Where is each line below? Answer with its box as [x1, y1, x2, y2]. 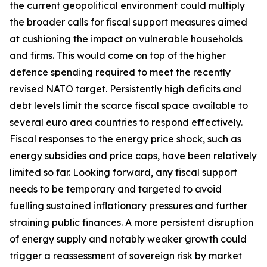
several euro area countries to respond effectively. [10, 116, 243, 128]
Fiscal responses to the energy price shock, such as [10, 133, 241, 145]
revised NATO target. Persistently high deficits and [10, 83, 241, 95]
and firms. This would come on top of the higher [10, 49, 226, 61]
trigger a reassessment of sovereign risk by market [10, 250, 242, 262]
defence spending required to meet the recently [10, 66, 231, 78]
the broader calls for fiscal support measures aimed [10, 16, 247, 28]
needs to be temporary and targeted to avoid [10, 183, 222, 195]
